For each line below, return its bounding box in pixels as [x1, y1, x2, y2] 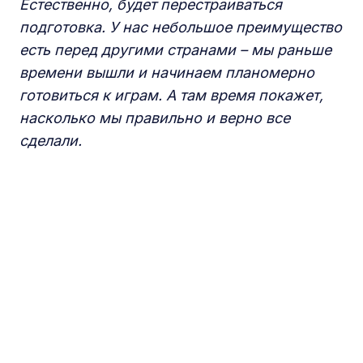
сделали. [19, 132, 82, 149]
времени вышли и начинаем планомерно [19, 64, 314, 81]
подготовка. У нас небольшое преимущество [19, 19, 342, 36]
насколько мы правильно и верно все [19, 109, 290, 126]
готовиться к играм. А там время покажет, [19, 87, 323, 104]
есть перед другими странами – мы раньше [19, 41, 331, 58]
